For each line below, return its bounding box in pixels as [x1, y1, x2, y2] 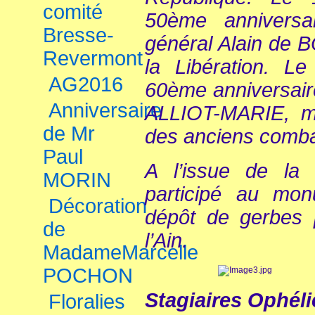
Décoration [49, 195, 147, 217]
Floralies [49, 290, 125, 313]
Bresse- [43, 24, 114, 46]
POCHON [43, 264, 133, 287]
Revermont [43, 47, 143, 70]
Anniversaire [49, 99, 162, 122]
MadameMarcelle [43, 241, 198, 264]
